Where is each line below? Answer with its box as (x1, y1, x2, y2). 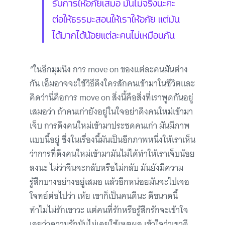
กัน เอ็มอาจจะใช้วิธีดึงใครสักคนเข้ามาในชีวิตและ (30, 76, 195, 91)
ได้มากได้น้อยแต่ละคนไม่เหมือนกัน (52, 27, 175, 42)
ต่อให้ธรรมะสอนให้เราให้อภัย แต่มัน (52, 11, 180, 26)
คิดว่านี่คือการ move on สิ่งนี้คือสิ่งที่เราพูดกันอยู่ (30, 90, 193, 105)
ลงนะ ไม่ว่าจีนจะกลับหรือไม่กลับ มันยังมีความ (30, 161, 183, 175)
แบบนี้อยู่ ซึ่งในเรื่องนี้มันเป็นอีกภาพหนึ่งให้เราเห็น (30, 133, 195, 147)
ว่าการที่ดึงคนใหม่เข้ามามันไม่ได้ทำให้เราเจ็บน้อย (30, 147, 195, 161)
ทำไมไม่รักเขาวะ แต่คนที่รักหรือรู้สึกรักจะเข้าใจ (30, 203, 188, 217)
